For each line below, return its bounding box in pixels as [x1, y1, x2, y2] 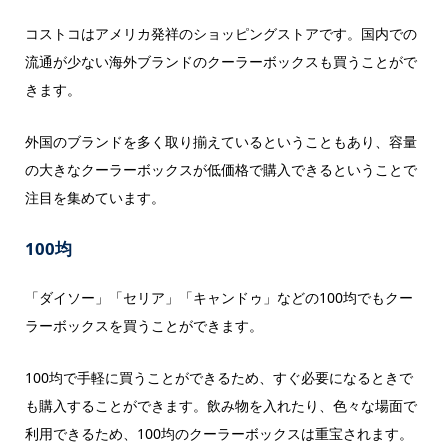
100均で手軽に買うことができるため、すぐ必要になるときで [24, 368, 413, 388]
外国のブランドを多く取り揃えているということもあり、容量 [24, 132, 417, 152]
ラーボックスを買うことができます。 [24, 315, 263, 335]
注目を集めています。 [24, 188, 165, 208]
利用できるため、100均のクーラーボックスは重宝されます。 [24, 424, 413, 444]
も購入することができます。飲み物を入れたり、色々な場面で [24, 396, 417, 416]
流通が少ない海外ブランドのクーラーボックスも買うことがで [24, 52, 417, 72]
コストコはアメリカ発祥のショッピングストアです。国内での [24, 24, 417, 44]
